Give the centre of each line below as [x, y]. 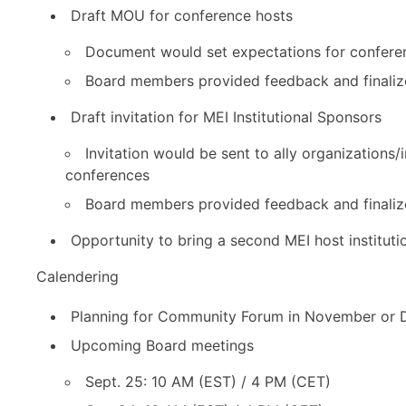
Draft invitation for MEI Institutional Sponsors [226, 117]
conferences [107, 175]
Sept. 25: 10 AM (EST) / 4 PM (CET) [208, 382]
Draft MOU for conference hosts [182, 15]
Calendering [77, 276]
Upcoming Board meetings [162, 345]
